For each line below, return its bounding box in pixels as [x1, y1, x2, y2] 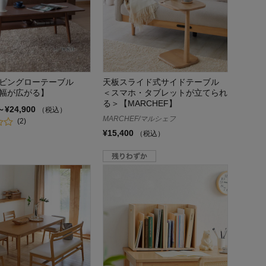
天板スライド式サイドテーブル [102, 77, 219, 87]
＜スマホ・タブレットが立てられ [102, 88, 227, 98]
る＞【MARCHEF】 [102, 99, 177, 109]
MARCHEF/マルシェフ [102, 115, 176, 123]
